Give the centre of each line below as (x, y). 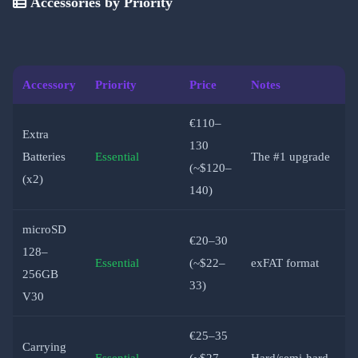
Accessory (49, 84)
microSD (44, 229)
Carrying (44, 346)
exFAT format (285, 263)
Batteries (44, 156)
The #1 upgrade (290, 156)
